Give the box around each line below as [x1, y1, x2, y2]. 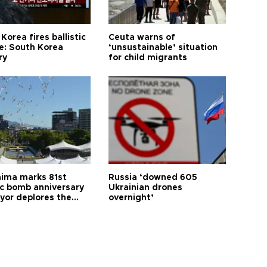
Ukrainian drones [108, 184, 183, 193]
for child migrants [108, 54, 188, 63]
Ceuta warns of [108, 33, 176, 42]
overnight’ [108, 194, 154, 203]
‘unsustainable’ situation [108, 44, 218, 52]
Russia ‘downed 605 [108, 173, 198, 182]
